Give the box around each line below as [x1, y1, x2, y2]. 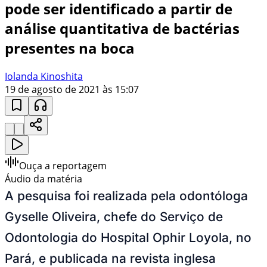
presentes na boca [5, 38, 135, 58]
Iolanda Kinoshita [5, 69, 83, 83]
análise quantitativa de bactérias [5, 18, 240, 38]
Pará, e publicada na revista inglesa [5, 250, 216, 266]
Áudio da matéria [5, 172, 82, 185]
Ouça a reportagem [19, 159, 107, 172]
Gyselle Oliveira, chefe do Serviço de [5, 209, 223, 224]
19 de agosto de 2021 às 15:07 [5, 82, 139, 96]
